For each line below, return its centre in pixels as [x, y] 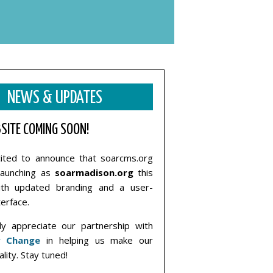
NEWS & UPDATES [55, 98]
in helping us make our [97, 240]
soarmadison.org [94, 172]
